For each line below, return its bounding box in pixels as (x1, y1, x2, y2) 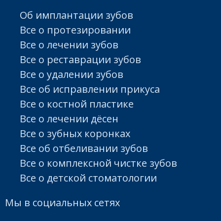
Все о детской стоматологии (20, 171, 157, 184)
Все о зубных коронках (20, 126, 130, 140)
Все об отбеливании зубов (20, 141, 148, 155)
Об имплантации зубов (20, 8, 133, 22)
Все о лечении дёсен (20, 111, 118, 125)
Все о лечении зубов (20, 37, 118, 51)
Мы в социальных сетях (5, 195, 120, 209)
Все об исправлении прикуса (20, 82, 160, 96)
